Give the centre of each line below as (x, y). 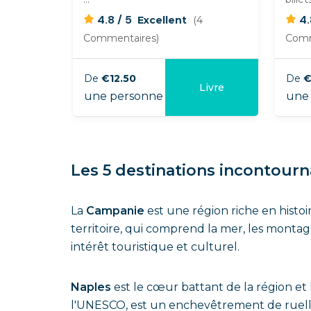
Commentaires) (121, 38)
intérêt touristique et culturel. (155, 247)
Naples (92, 287)
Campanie (117, 211)
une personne (118, 96)
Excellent (163, 20)
